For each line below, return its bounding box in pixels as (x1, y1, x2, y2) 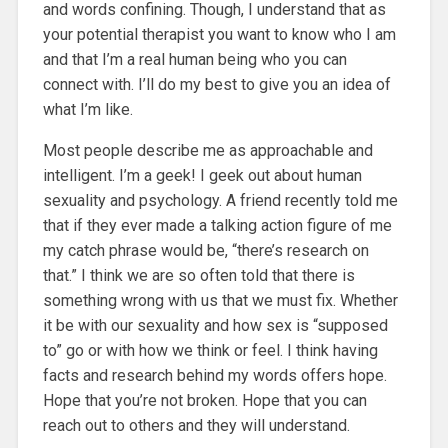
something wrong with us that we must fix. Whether (42, 290, 398, 310)
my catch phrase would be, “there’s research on (42, 240, 369, 260)
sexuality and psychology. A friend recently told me (42, 190, 398, 210)
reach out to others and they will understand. (42, 415, 350, 435)
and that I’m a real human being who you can (42, 49, 347, 69)
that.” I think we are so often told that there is (42, 265, 355, 285)
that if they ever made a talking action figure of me (42, 215, 392, 235)
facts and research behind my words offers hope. (42, 365, 387, 385)
